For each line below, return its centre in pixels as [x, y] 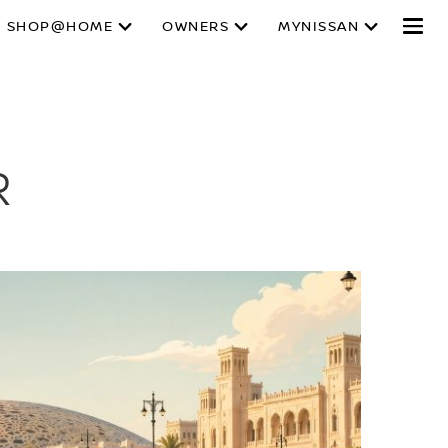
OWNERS [195, 27]
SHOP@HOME [59, 27]
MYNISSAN [318, 27]
